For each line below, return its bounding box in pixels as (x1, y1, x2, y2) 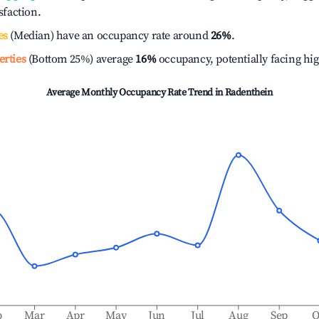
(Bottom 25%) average (26, 52, 133, 66)
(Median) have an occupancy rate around (7, 28, 211, 43)
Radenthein (224, 86, 273, 99)
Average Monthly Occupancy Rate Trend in (46, 86, 225, 99)
